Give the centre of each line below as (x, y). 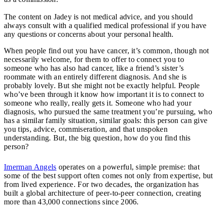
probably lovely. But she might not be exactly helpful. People (102, 85)
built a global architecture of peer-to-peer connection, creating (103, 193)
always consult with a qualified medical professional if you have (105, 25)
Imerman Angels (30, 167)
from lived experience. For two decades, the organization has (101, 184)
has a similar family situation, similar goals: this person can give (106, 120)
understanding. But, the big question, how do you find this (97, 138)
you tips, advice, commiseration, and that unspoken (86, 129)
